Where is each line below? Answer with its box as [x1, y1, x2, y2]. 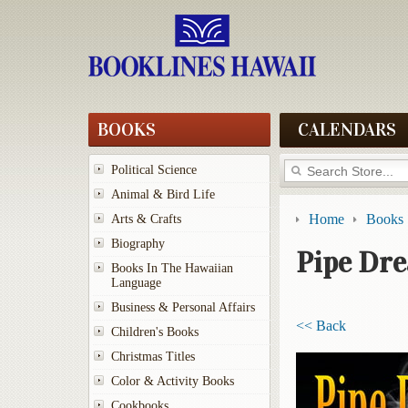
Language [111, 276, 161, 290]
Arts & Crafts [111, 212, 181, 226]
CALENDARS [298, 118, 396, 140]
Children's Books [111, 325, 199, 339]
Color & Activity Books [111, 374, 234, 388]
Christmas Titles [111, 350, 195, 363]
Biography [111, 237, 165, 250]
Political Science [111, 163, 197, 177]
